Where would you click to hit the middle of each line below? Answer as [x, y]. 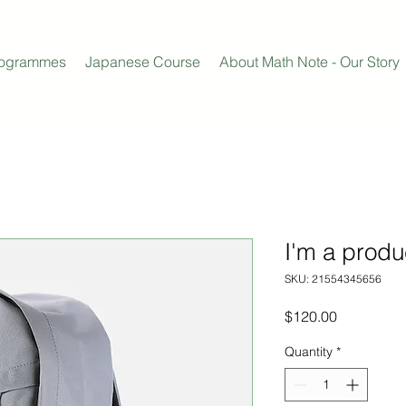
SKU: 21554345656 [333, 279]
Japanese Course [142, 62]
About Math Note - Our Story [309, 62]
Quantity [309, 352]
